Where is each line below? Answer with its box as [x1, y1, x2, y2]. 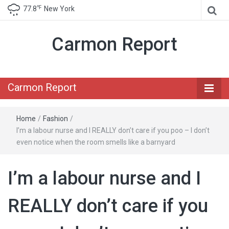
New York [44, 5, 75, 13]
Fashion [43, 114, 68, 123]
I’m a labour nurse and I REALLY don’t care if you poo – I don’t [16, 126, 210, 134]
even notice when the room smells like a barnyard [16, 138, 175, 146]
